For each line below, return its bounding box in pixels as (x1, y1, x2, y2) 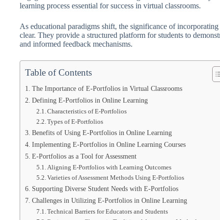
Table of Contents (25, 67, 92, 78)
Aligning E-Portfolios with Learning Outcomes (47, 164, 172, 171)
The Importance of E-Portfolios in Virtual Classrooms (31, 84, 182, 92)
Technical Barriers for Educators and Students (47, 208, 168, 215)
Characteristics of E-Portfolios (47, 108, 127, 115)
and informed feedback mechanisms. (20, 40, 133, 48)
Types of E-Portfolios (47, 118, 104, 125)
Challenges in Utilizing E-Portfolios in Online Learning (31, 196, 187, 204)
